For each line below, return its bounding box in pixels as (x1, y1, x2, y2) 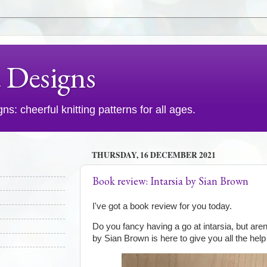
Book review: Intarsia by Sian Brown (92, 174, 249, 188)
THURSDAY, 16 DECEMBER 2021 (92, 148, 216, 161)
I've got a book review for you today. (92, 201, 232, 211)
